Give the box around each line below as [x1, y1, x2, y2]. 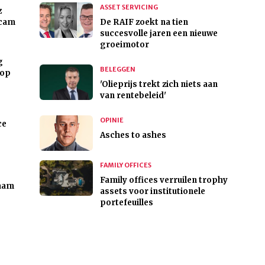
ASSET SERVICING [99, 3, 158, 12]
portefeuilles [99, 198, 153, 208]
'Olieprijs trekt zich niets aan [99, 79, 218, 90]
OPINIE [99, 116, 124, 125]
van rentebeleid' [99, 91, 166, 101]
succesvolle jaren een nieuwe [99, 28, 218, 39]
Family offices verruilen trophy [99, 175, 228, 186]
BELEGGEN [99, 65, 135, 74]
